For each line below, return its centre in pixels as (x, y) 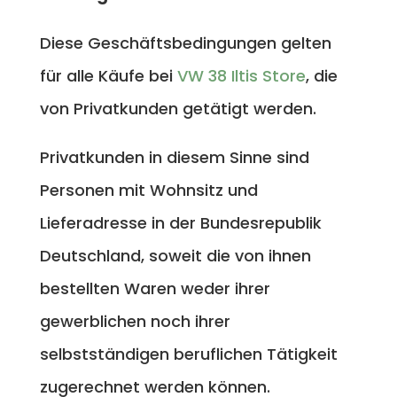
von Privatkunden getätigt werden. (178, 108)
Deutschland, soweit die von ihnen (175, 255)
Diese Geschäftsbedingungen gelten (185, 43)
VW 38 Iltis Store (241, 75)
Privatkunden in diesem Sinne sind (174, 157)
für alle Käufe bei (108, 75)
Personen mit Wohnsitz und (148, 190)
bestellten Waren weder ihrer (155, 288)
